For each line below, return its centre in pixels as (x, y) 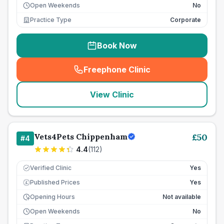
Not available (182, 197)
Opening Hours (52, 197)
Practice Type (51, 20)
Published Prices (55, 182)
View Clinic (112, 94)
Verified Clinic (51, 168)
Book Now (117, 45)
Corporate (185, 20)
